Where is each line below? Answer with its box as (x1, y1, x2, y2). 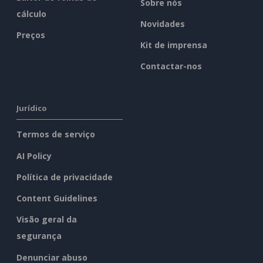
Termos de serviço (16, 129, 95, 140)
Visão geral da (16, 214, 77, 225)
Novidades (140, 18, 185, 29)
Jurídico (16, 103, 47, 114)
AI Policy (16, 150, 52, 161)
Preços (16, 29, 45, 41)
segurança (16, 230, 62, 242)
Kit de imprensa (140, 39, 207, 51)
